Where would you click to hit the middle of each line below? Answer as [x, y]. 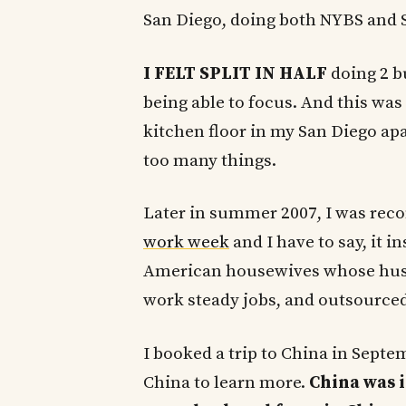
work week [186, 243]
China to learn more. [226, 382]
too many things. [210, 160]
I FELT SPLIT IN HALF [235, 73]
